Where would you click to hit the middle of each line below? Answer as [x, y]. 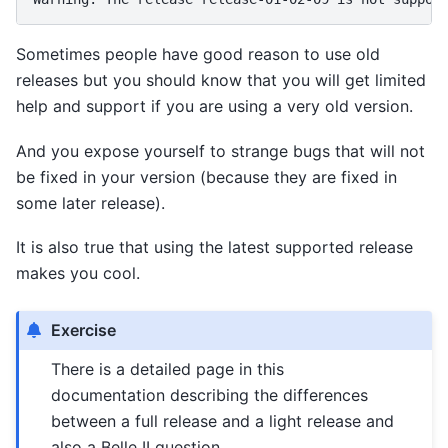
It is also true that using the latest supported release [214, 246]
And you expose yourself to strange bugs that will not [220, 150]
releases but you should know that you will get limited [221, 80]
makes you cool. [78, 272]
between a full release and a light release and [223, 421]
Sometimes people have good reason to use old [198, 54]
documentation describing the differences [210, 395]
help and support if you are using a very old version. [214, 106]
